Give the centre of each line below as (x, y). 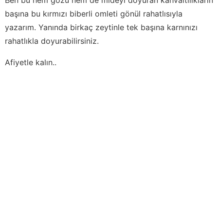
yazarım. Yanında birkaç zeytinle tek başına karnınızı (101, 27)
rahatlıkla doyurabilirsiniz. (52, 41)
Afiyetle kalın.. (31, 62)
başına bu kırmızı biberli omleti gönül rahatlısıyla (94, 13)
